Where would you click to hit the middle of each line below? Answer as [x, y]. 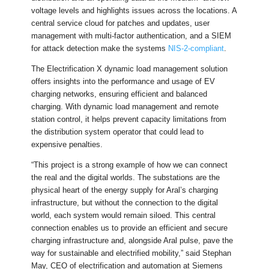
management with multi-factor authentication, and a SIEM [131, 36]
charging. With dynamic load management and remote [125, 107]
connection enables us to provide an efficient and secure [130, 228]
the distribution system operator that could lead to [118, 132]
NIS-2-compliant [196, 49]
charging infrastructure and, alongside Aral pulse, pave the [132, 241]
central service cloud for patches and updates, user [121, 23]
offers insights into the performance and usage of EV [123, 82]
